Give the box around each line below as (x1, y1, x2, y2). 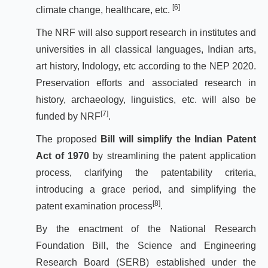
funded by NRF (36, 111, 100, 121)
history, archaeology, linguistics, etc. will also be (36, 95, 256, 105)
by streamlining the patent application (93, 151, 257, 161)
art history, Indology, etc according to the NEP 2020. (36, 61, 256, 71)
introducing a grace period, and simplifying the (36, 184, 256, 194)
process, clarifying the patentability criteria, (36, 167, 256, 178)
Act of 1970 (36, 151, 93, 161)
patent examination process (36, 201, 153, 211)
